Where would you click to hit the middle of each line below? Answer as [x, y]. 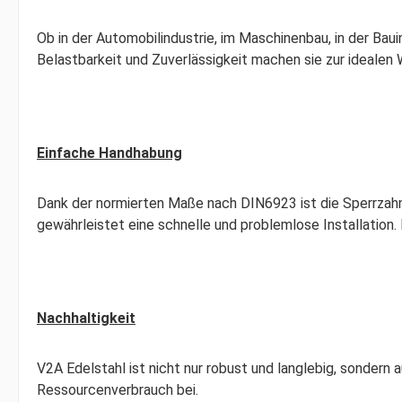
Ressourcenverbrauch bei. [118, 390]
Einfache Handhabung [109, 153]
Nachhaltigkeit [86, 318]
